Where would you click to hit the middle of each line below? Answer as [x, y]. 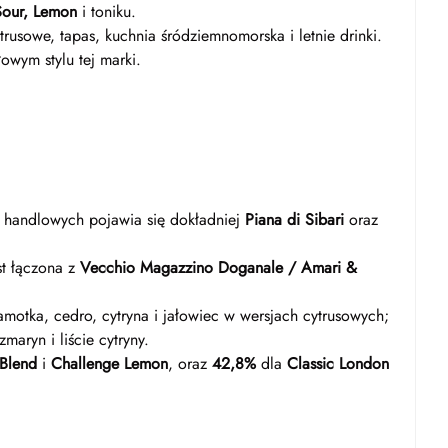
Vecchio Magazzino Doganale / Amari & [218, 267]
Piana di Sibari [294, 219]
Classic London [338, 363]
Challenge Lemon [109, 363]
